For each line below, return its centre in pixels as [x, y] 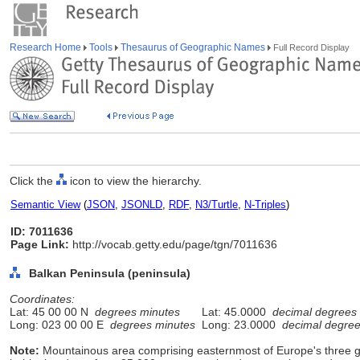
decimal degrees [315, 312]
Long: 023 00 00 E [60, 325]
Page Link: [40, 244]
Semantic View [45, 205]
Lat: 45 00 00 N [52, 312]
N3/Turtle [217, 205]
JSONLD [142, 205]
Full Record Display [310, 47]
